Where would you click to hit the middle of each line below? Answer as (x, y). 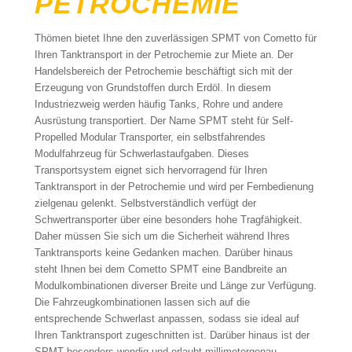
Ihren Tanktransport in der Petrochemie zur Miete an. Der (163, 55)
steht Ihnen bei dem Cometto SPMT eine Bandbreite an (160, 269)
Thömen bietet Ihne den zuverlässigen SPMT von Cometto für (175, 38)
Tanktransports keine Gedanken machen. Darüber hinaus (163, 253)
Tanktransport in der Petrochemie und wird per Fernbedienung (174, 187)
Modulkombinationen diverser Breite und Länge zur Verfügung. (175, 286)
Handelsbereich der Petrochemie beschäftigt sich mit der (163, 71)
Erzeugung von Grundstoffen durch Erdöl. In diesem (152, 88)
